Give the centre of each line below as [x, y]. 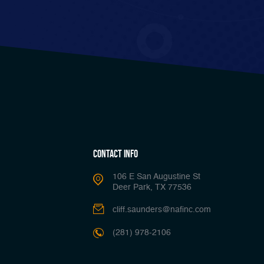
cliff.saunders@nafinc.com [162, 209]
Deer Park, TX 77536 [152, 187]
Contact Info [115, 154]
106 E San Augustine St [156, 176]
